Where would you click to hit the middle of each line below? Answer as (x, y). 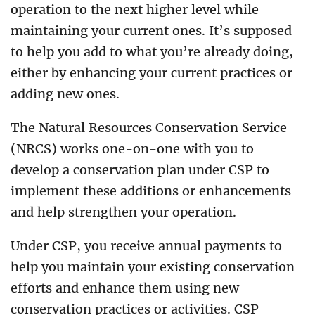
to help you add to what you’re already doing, (152, 52)
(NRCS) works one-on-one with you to (132, 149)
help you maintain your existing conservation (153, 267)
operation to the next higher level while (135, 9)
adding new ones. (65, 94)
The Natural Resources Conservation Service (149, 128)
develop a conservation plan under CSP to (140, 170)
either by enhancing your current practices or (152, 73)
